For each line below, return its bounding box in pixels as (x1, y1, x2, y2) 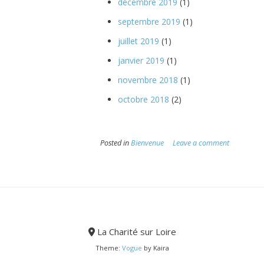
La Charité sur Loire (94, 226, 176, 238)
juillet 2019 (117, 35, 159, 47)
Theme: (95, 243, 122, 253)
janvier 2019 (117, 55, 164, 67)
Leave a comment (172, 138, 229, 148)
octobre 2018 (117, 94, 169, 105)
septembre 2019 (117, 16, 180, 28)
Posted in (100, 138, 131, 148)
